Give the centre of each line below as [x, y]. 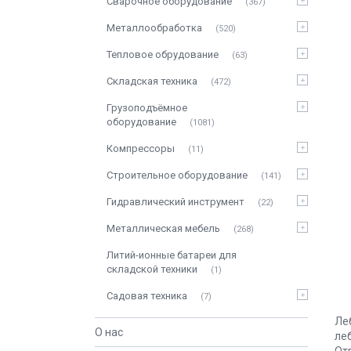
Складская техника [152, 81]
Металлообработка [154, 28]
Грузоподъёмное [147, 108]
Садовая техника [147, 296]
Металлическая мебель [163, 228]
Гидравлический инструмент [175, 202]
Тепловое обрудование [163, 54]
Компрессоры [141, 148]
